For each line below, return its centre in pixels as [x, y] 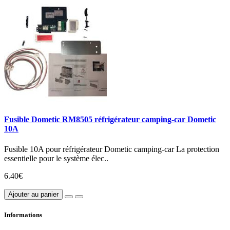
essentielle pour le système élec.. [56, 158]
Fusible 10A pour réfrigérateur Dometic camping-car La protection [112, 149]
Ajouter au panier [33, 194]
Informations [23, 215]
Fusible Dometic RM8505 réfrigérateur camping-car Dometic [110, 120]
